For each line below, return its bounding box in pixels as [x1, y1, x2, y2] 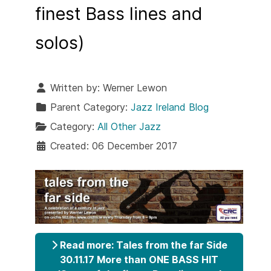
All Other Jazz [97, 120, 161, 132]
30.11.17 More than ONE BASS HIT [60, 253, 218, 266]
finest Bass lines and [35, 3, 203, 24]
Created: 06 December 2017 [50, 140, 177, 152]
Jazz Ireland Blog [131, 101, 209, 113]
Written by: [47, 82, 103, 94]
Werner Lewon [103, 82, 167, 94]
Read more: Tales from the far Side [57, 239, 227, 252]
